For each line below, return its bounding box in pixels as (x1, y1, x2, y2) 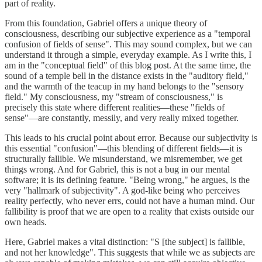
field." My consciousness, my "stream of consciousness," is (5, 91, 223, 102)
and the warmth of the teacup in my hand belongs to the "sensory (5, 81, 244, 91)
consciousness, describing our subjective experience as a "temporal (5, 28, 250, 39)
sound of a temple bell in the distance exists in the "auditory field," (5, 70, 249, 81)
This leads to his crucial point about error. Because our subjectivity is (5, 132, 257, 143)
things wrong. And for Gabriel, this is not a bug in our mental (5, 164, 230, 174)
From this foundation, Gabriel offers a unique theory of (5, 18, 207, 28)
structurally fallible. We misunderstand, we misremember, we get (5, 153, 242, 164)
